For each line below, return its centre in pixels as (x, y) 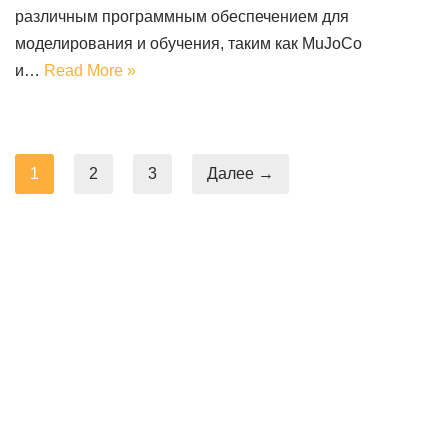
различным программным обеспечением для (182, 16)
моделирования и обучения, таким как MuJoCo (188, 43)
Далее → (240, 173)
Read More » (90, 70)
